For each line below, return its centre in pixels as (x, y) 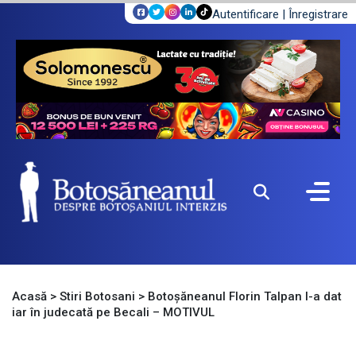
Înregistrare (318, 14)
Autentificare (246, 14)
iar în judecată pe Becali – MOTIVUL (115, 313)
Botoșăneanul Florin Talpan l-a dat (245, 297)
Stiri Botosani (97, 297)
